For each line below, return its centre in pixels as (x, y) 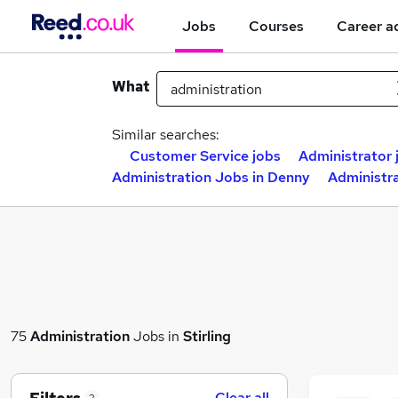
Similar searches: (166, 135)
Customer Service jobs (205, 156)
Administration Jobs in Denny (211, 177)
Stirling (207, 336)
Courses (276, 26)
